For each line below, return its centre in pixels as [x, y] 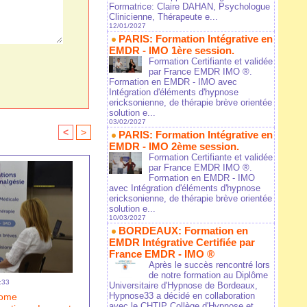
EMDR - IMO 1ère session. [172, 51]
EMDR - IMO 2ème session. [174, 147]
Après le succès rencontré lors [209, 265]
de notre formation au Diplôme [208, 275]
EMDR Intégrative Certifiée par [182, 243]
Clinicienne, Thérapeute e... [163, 17]
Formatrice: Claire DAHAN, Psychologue [189, 7]
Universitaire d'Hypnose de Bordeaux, [183, 286]
